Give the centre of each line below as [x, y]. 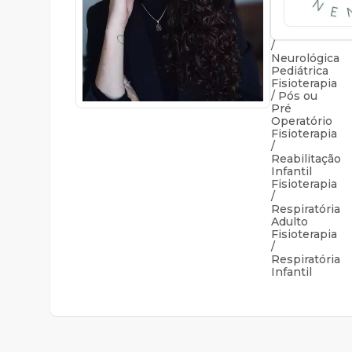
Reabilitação [306, 159]
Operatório [302, 121]
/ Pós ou [294, 96]
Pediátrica [300, 71]
